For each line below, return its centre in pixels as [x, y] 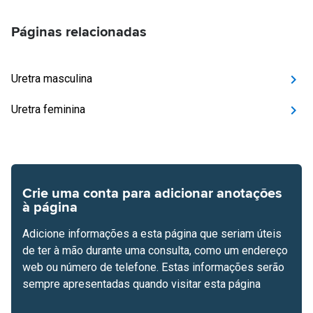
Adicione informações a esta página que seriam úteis [152, 234]
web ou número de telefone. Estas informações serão [153, 267]
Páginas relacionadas [79, 32]
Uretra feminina [48, 109]
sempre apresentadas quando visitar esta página [141, 284]
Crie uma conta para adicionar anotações [152, 194]
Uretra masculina [52, 79]
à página [50, 208]
